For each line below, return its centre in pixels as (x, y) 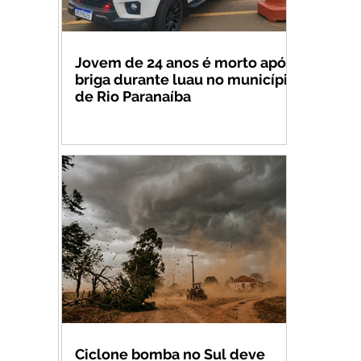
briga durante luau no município (186, 79)
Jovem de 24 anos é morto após (184, 62)
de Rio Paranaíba (133, 96)
